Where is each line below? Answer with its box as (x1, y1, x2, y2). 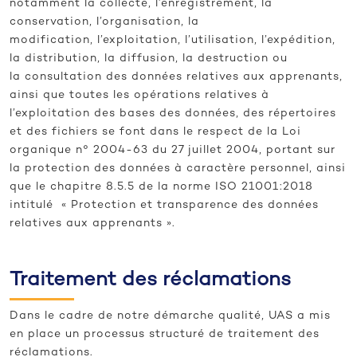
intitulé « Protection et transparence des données (10, 199, 319, 212)
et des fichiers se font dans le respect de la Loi (10, 126, 301, 139)
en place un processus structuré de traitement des (10, 328, 320, 341)
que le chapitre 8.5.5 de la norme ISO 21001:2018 (10, 181, 313, 194)
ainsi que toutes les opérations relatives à (10, 89, 269, 102)
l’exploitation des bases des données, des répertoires (10, 108, 336, 120)
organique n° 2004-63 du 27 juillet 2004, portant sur (10, 144, 335, 157)
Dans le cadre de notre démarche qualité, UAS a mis (10, 310, 331, 323)
